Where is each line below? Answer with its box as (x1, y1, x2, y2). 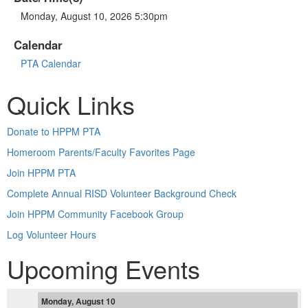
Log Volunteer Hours (7, 227, 96, 241)
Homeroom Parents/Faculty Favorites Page (7, 144, 195, 159)
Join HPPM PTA (7, 165, 76, 179)
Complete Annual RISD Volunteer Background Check (7, 186, 236, 200)
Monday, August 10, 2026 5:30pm (21, 8, 168, 23)
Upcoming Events (7, 250, 200, 286)
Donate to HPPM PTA (7, 124, 100, 138)
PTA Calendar (21, 56, 81, 70)
